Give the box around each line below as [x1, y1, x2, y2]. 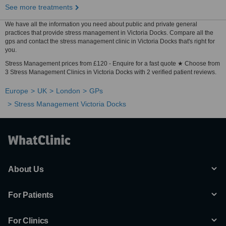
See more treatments [5, 3, 73, 11]
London [56, 87, 80, 95]
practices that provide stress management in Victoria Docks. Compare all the [5, 29, 213, 36]
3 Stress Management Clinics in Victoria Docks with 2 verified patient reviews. [5, 69, 216, 76]
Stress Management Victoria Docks [14, 100, 126, 108]
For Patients [8, 191, 54, 199]
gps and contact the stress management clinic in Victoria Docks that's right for [5, 38, 215, 45]
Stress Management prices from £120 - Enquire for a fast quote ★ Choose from [5, 60, 220, 67]
